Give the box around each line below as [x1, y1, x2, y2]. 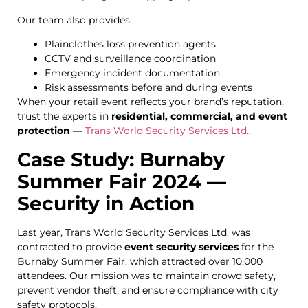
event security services [124, 240, 239, 253]
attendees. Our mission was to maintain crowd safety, [17, 269, 276, 282]
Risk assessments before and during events [45, 81, 252, 94]
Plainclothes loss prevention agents [45, 38, 216, 51]
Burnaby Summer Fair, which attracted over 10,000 [17, 254, 263, 267]
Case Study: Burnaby [17, 147, 225, 171]
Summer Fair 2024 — [17, 169, 226, 193]
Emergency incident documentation [45, 67, 220, 80]
